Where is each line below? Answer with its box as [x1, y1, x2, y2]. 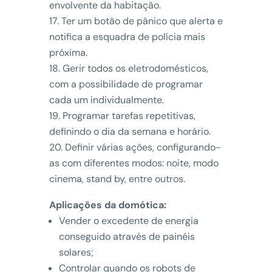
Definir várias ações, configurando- [64, 140, 221, 154]
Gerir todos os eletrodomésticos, [62, 61, 208, 75]
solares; [58, 245, 93, 259]
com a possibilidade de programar [49, 77, 203, 90]
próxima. [49, 46, 87, 59]
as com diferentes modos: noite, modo [49, 156, 219, 169]
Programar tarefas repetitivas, [62, 109, 195, 122]
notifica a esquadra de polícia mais [49, 30, 205, 43]
